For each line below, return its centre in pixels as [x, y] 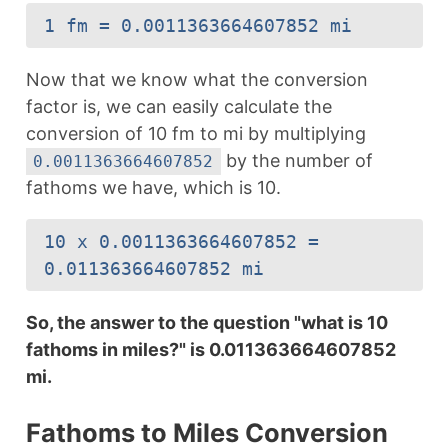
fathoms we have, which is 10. [153, 188]
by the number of [297, 161]
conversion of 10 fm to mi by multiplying [195, 134]
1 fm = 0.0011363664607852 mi [197, 26]
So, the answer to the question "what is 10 [206, 323]
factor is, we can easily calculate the [178, 107]
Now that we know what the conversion [196, 80]
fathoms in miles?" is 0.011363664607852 [210, 350]
